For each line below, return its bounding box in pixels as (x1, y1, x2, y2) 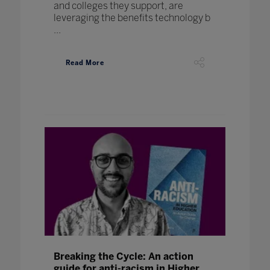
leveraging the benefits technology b (53, 11, 210, 24)
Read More (65, 59, 104, 67)
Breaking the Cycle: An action (53, 250, 193, 262)
